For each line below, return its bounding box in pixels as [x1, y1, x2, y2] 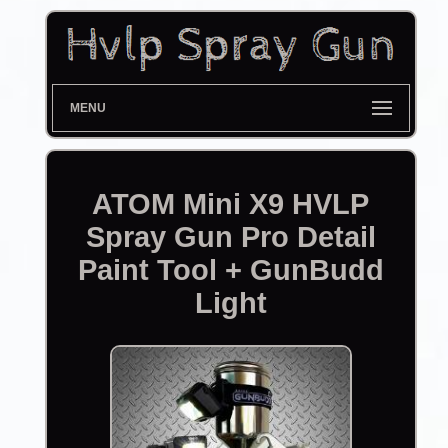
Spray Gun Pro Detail [85, 221, 376, 254]
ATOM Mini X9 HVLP [92, 188, 370, 221]
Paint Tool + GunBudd [77, 254, 384, 287]
